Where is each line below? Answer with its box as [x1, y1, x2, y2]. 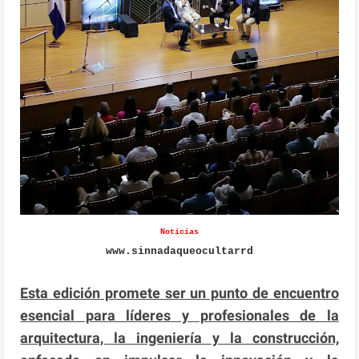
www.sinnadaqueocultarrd [106, 244, 253, 257]
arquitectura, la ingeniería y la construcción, [20, 329, 339, 346]
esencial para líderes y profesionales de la [20, 306, 339, 324]
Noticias [160, 227, 199, 236]
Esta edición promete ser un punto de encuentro [20, 284, 339, 301]
